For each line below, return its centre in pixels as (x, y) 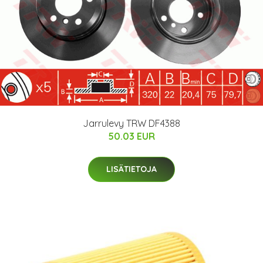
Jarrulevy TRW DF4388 (131, 124)
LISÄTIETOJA (131, 169)
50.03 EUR (131, 136)
